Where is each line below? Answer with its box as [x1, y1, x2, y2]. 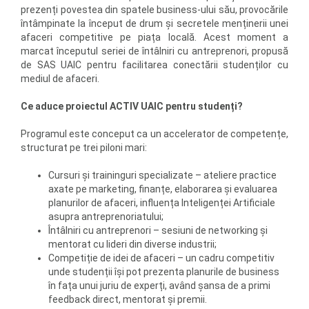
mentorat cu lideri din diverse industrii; [48, 239, 217, 250]
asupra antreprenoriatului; [48, 211, 163, 222]
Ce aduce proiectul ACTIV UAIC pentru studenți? [21, 101, 243, 112]
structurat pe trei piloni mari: [21, 142, 147, 153]
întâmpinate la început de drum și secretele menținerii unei [21, 18, 288, 29]
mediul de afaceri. [21, 73, 99, 84]
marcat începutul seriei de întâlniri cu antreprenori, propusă [21, 46, 288, 57]
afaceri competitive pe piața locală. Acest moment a [21, 32, 288, 43]
